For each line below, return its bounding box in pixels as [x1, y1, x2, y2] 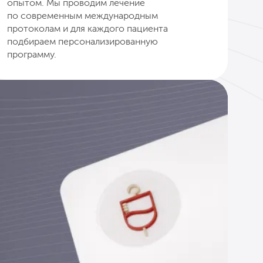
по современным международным [7, 9, 158, 21]
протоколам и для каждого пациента [7, 22, 168, 34]
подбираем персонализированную [7, 35, 158, 47]
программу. [7, 48, 56, 60]
